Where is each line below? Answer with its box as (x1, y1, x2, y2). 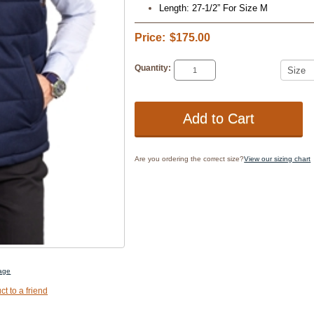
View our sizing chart (244, 155, 311, 163)
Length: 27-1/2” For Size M (159, 3, 268, 14)
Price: (135, 32, 166, 44)
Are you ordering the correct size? (135, 155, 245, 163)
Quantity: (135, 63, 172, 74)
